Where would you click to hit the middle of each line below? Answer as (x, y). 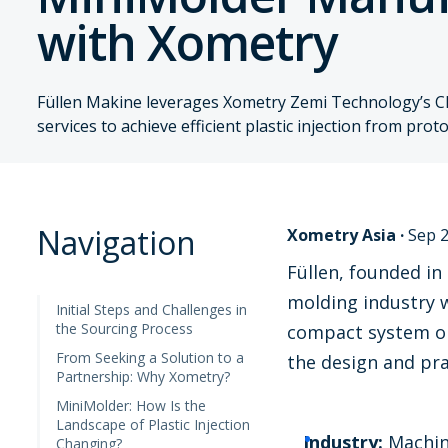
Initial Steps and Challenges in (151, 310)
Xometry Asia (341, 235)
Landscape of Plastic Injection (153, 425)
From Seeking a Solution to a (150, 358)
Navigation (116, 243)
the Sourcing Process (124, 329)
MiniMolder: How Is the (131, 406)
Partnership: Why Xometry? (143, 377)
